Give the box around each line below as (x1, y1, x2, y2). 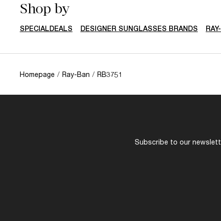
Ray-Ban (62, 70, 90, 78)
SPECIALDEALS (20, 24, 73, 33)
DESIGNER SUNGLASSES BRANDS (80, 24, 198, 33)
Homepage (20, 70, 55, 78)
